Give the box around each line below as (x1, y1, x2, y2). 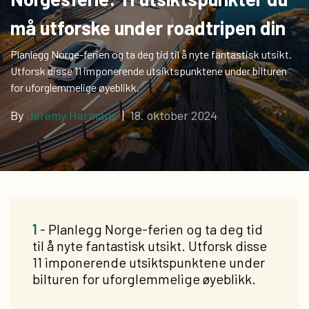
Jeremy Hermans (26, 108, 117, 123)
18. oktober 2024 (130, 108, 217, 123)
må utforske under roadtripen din (10, 16, 286, 39)
